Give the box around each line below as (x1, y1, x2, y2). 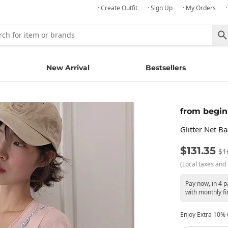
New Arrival (46, 63, 90, 72)
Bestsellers (146, 63, 186, 72)
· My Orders (183, 4, 216, 12)
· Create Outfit (98, 4, 137, 12)
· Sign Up (148, 4, 173, 12)
